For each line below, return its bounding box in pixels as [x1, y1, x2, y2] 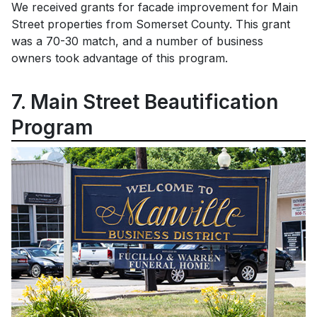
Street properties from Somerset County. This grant [11, 17, 290, 32]
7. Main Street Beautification [11, 90, 278, 115]
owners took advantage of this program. [11, 51, 228, 66]
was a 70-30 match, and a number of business [11, 34, 263, 49]
